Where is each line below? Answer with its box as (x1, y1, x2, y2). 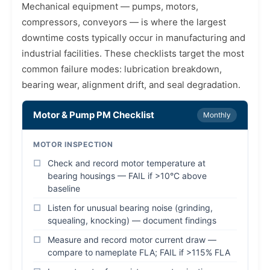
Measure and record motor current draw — (48, 234, 216, 245)
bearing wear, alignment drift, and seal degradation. (22, 79, 240, 90)
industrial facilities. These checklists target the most (22, 48, 244, 59)
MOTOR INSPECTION (33, 140, 113, 149)
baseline (48, 183, 80, 193)
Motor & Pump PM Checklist (33, 109, 154, 121)
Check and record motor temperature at (48, 158, 206, 168)
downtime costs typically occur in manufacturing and (22, 32, 245, 43)
